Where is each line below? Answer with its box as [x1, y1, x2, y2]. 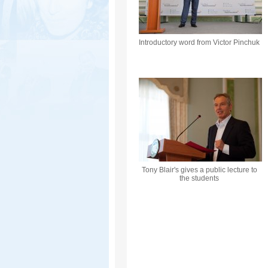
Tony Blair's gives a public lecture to [141, 166, 257, 174]
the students [179, 174, 219, 182]
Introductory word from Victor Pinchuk [139, 38, 260, 47]
